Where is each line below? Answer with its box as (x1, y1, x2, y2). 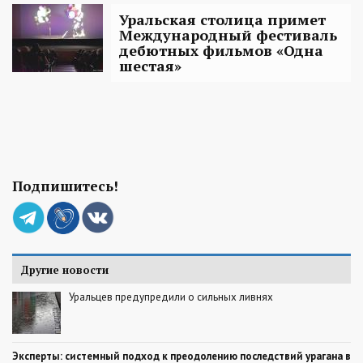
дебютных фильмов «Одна (119, 40, 323, 60)
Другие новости (20, 262, 109, 277)
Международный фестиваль (119, 24, 337, 45)
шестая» (119, 55, 181, 75)
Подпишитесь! (12, 176, 118, 195)
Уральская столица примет (119, 9, 326, 29)
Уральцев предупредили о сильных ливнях (69, 289, 273, 304)
